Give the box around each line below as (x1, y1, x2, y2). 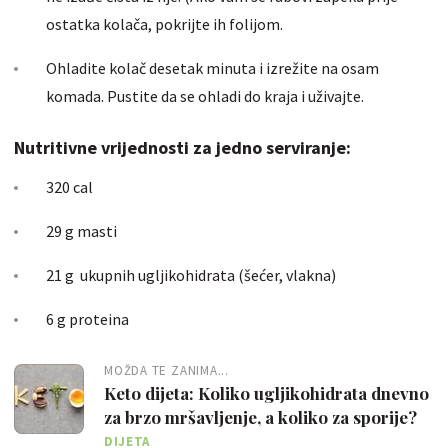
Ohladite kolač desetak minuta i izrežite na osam (46, 57, 379, 78)
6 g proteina (46, 308, 129, 329)
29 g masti (46, 220, 117, 241)
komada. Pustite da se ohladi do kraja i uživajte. (46, 85, 367, 106)
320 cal (46, 176, 93, 197)
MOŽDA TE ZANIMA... (104, 361, 230, 379)
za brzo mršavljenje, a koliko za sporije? (104, 405, 417, 428)
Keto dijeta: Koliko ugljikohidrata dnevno (104, 381, 429, 404)
